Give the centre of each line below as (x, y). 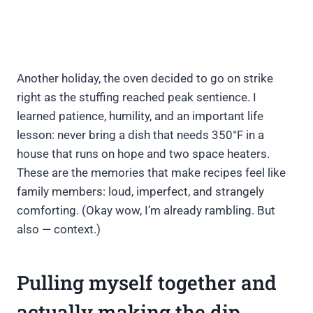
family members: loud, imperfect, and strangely (140, 192)
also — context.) (59, 230)
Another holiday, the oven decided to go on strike (145, 79)
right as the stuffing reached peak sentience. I (137, 97)
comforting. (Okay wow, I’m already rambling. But (146, 211)
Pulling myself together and (147, 283)
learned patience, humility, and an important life (140, 116)
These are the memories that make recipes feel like (151, 173)
